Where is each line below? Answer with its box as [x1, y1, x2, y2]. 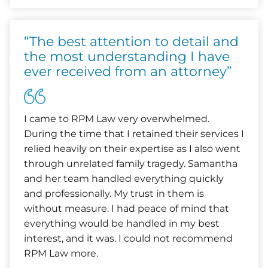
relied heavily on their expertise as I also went [24, 143, 240, 154]
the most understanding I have [24, 48, 230, 65]
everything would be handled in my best [24, 218, 220, 229]
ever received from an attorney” [24, 63, 232, 80]
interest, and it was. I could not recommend [24, 233, 233, 244]
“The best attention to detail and [24, 33, 239, 50]
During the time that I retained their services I [24, 128, 244, 139]
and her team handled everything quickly [24, 173, 224, 184]
